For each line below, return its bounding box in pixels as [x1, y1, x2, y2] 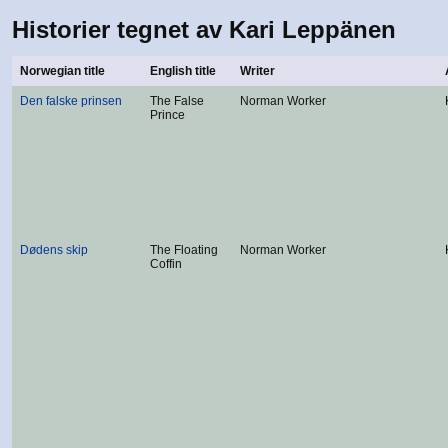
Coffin [150, 257, 182, 271]
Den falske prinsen [20, 94, 122, 108]
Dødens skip [20, 243, 88, 257]
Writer [240, 64, 275, 78]
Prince [150, 108, 185, 122]
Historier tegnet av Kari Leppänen [12, 16, 396, 43]
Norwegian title [20, 64, 105, 78]
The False [150, 94, 204, 108]
